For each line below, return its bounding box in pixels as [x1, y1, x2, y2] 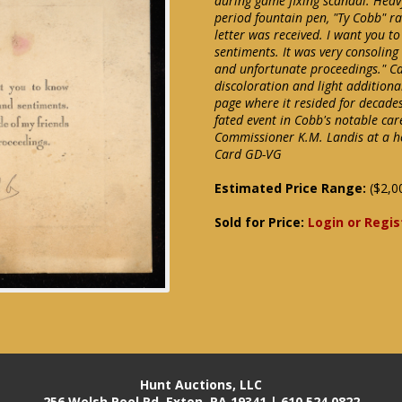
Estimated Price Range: [214, 179, 366, 197]
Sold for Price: [214, 214, 308, 231]
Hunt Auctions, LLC [140, 376, 262, 394]
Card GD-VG [214, 145, 282, 162]
